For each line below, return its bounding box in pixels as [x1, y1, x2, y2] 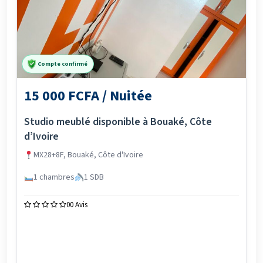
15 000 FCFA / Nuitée [24, 86, 152, 106]
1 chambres [33, 171, 75, 183]
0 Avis [70, 200, 87, 210]
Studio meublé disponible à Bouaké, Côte [24, 114, 212, 129]
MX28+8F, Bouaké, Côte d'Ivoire [33, 149, 143, 161]
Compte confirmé [38, 59, 87, 68]
